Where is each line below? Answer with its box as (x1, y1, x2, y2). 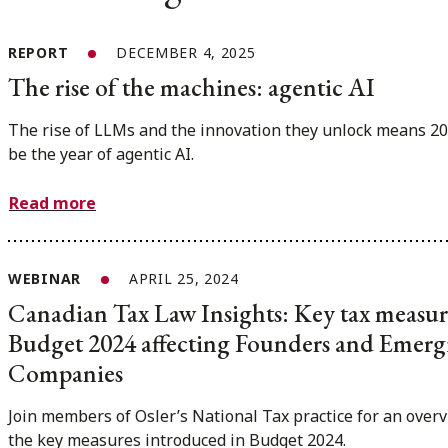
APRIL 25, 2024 (128, 269, 239, 289)
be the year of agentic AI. (8, 142, 194, 165)
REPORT (8, 42, 69, 62)
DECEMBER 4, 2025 (116, 42, 256, 62)
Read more (9, 192, 96, 215)
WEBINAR (8, 269, 81, 289)
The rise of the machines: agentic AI (8, 70, 375, 103)
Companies (8, 357, 123, 390)
